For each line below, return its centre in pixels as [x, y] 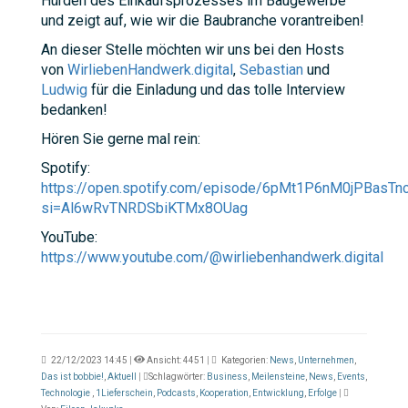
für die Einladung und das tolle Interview [216, 90]
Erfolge [322, 393]
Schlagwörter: [178, 377]
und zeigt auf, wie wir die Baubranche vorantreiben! [203, 21]
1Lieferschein [124, 393]
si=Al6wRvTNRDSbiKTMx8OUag [144, 209]
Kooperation [224, 393]
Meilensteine [278, 377]
